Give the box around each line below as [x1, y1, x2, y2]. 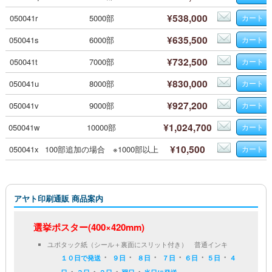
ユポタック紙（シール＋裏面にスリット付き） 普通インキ [47, 239, 228, 249]
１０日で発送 [61, 253, 101, 262]
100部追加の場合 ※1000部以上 [44, 143, 158, 155]
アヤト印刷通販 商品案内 [13, 192, 103, 204]
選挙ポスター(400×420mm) [33, 220, 145, 234]
